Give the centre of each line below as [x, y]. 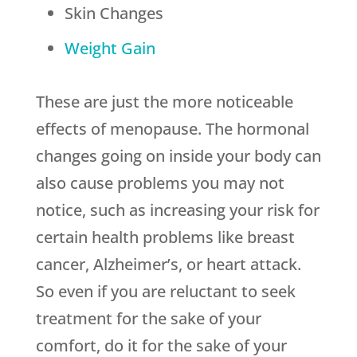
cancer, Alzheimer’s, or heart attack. [168, 265]
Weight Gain [110, 49]
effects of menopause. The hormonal [172, 129]
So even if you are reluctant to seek [165, 292]
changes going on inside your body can [178, 156]
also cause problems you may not [160, 183]
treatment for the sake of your [148, 319]
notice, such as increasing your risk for [177, 210]
